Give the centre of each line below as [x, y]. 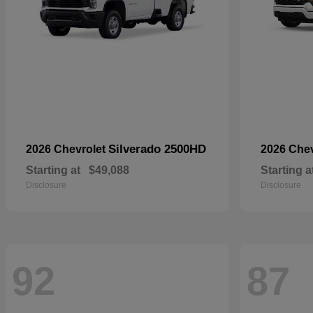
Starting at [53, 170]
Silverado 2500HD [157, 149]
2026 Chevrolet [67, 149]
